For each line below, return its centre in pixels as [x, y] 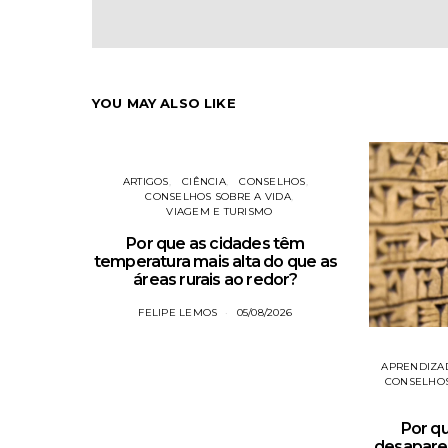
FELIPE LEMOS [178, 312]
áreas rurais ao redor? [215, 279]
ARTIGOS [145, 181]
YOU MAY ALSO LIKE [164, 103]
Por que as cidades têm [215, 243]
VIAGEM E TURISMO [219, 211]
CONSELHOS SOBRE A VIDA [218, 196]
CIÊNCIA [204, 181]
